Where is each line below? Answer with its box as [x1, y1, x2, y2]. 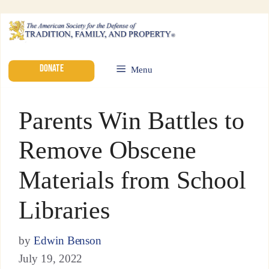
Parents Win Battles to [18, 106, 245, 134]
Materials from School [18, 166, 247, 194]
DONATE [39, 62, 64, 74]
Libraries [18, 196, 110, 224]
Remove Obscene [18, 136, 196, 164]
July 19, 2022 [18, 252, 83, 265]
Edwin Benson [33, 234, 102, 247]
